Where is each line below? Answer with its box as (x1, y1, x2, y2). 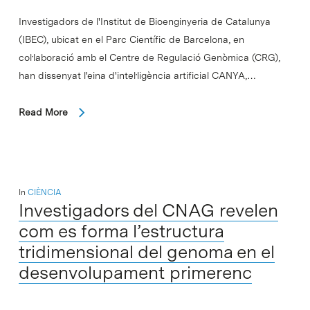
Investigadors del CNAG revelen (18, 199, 278, 221)
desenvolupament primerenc (18, 261, 252, 283)
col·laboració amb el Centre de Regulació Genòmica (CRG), (18, 51, 280, 63)
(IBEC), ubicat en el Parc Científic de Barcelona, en (18, 33, 244, 45)
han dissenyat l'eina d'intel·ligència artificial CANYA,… (18, 69, 256, 81)
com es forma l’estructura (18, 219, 224, 241)
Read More (18, 106, 68, 118)
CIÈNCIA (27, 187, 62, 197)
